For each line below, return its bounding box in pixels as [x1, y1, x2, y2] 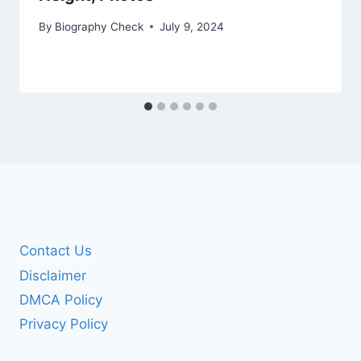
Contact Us [19, 243, 92, 259]
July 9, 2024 [160, 19, 225, 33]
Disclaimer [19, 267, 86, 284]
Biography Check [55, 19, 144, 33]
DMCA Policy [19, 291, 102, 308]
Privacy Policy [19, 316, 108, 333]
